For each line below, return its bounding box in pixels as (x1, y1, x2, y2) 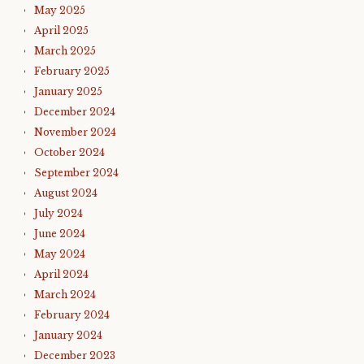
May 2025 (34, 4, 85, 16)
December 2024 (34, 106, 115, 118)
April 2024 (34, 268, 89, 280)
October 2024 (34, 146, 105, 158)
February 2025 (34, 65, 110, 77)
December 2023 (34, 349, 115, 362)
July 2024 (34, 207, 83, 219)
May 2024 (34, 248, 85, 260)
